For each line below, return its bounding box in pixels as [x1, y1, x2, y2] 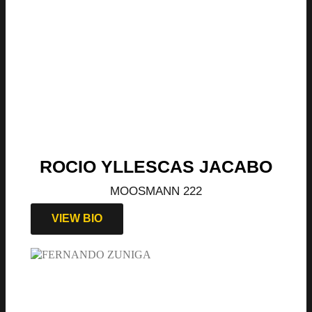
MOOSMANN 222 [110, 185, 202, 198]
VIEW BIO [52, 212, 102, 225]
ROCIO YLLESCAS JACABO [40, 157, 272, 177]
